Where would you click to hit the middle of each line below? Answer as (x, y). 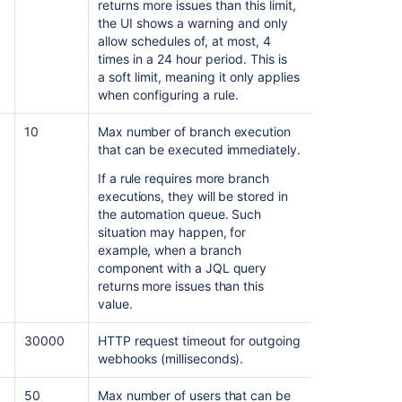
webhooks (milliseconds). (170, 358)
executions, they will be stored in (192, 196)
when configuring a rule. (168, 94)
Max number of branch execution (194, 131)
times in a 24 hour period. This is (192, 58)
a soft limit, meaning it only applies (198, 76)
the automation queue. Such (179, 214)
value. (115, 303)
